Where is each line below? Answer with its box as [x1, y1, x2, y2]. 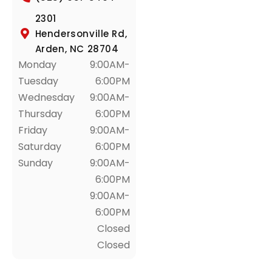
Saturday [18, 139, 61, 154]
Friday [18, 123, 47, 137]
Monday [18, 57, 59, 72]
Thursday [18, 106, 63, 121]
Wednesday [18, 90, 75, 104]
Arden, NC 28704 [35, 42, 119, 55]
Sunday [18, 155, 53, 170]
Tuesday [18, 73, 58, 88]
